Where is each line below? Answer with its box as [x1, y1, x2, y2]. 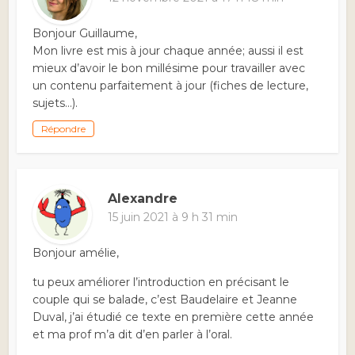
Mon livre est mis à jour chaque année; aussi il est [32, 44, 304, 59]
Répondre [41, 123, 86, 136]
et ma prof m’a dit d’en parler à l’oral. [32, 327, 233, 342]
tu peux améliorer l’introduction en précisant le [32, 275, 290, 290]
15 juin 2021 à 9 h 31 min [108, 210, 239, 225]
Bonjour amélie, [32, 246, 120, 261]
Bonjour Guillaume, [32, 26, 138, 41]
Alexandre [108, 191, 178, 207]
